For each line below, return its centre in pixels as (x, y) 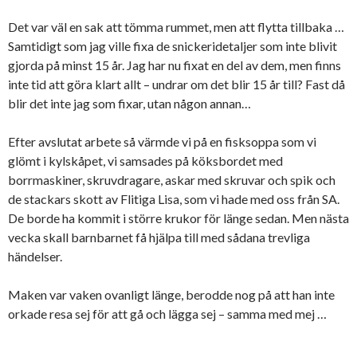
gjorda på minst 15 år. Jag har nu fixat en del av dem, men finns (175, 65)
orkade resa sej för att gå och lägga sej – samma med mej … (167, 314)
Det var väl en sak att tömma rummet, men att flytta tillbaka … (176, 27)
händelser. (35, 257)
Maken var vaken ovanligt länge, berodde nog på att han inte (171, 295)
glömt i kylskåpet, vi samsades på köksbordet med (145, 161)
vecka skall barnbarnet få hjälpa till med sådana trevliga (159, 237)
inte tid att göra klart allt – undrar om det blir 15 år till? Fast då (177, 84)
